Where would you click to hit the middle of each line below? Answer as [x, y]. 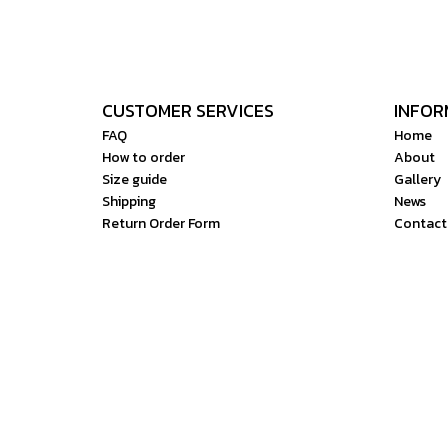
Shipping [129, 201]
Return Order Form [161, 223]
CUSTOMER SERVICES [188, 110]
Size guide [134, 179]
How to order [143, 157]
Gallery [418, 179]
